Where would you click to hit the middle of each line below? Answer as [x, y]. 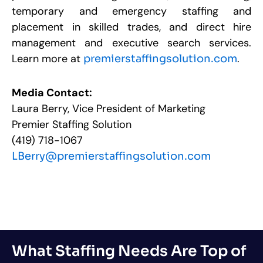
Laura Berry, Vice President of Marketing [109, 109]
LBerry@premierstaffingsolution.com [111, 156]
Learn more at [46, 58]
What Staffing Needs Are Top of [129, 251]
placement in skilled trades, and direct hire [131, 27]
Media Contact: [52, 93]
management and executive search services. [131, 43]
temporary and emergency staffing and [131, 11]
